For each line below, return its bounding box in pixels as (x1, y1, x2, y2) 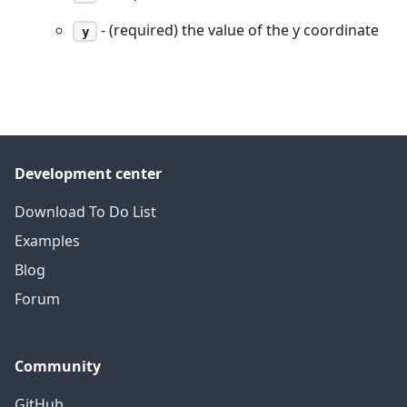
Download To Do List (15, 202, 156, 222)
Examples (15, 231, 80, 251)
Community (15, 356, 101, 376)
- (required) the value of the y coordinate (97, 19, 380, 40)
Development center (15, 164, 162, 184)
